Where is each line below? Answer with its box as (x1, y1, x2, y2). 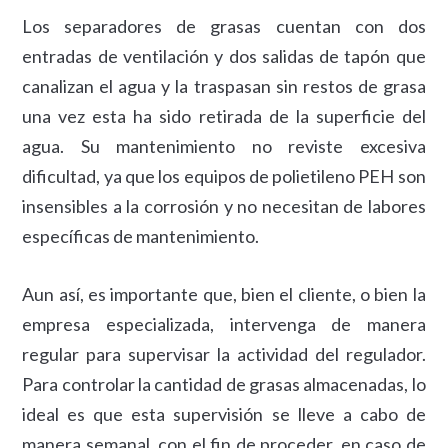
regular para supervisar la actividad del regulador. (22, 343, 426, 365)
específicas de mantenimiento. (22, 225, 260, 247)
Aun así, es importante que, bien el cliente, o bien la (22, 283, 426, 305)
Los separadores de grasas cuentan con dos (22, 15, 426, 37)
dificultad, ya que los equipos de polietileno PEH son (22, 165, 426, 187)
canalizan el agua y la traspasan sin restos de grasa (22, 75, 426, 97)
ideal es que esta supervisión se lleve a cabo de (22, 403, 426, 425)
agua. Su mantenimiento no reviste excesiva (22, 135, 426, 157)
